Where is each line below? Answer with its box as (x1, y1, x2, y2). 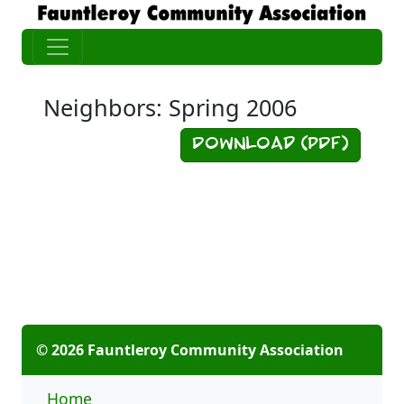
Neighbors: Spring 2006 (43, 91, 297, 123)
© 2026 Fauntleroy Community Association (36, 339, 344, 360)
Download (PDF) (192, 137, 349, 152)
